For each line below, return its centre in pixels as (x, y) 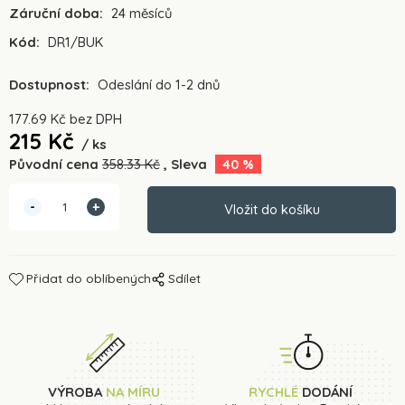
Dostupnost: (51, 84)
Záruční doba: (56, 14)
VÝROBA (77, 391)
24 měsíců (142, 14)
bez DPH (96, 118)
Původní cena (54, 164)
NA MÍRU (133, 391)
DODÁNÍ (326, 391)
